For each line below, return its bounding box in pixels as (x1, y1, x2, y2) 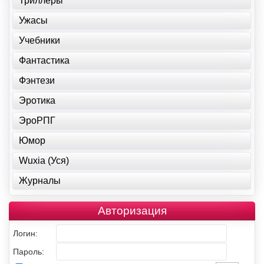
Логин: (13, 229, 38, 239)
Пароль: (13, 247, 44, 257)
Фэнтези (19, 75, 55, 86)
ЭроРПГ (19, 115, 55, 126)
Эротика (19, 95, 55, 106)
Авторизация (97, 204, 167, 217)
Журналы (19, 176, 61, 186)
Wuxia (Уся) (19, 156, 69, 166)
